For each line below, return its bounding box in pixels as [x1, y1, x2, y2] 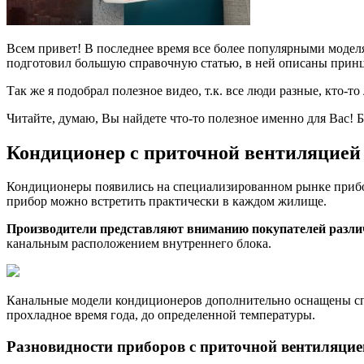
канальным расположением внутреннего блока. [6, 236, 271, 251]
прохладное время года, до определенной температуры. [6, 308, 315, 323]
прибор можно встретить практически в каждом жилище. [6, 194, 327, 209]
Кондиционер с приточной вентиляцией [6, 141, 361, 163]
